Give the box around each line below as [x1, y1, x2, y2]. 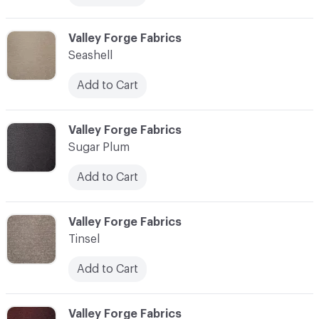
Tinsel [68, 233, 100, 245]
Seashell [68, 49, 113, 61]
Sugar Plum [68, 141, 130, 153]
